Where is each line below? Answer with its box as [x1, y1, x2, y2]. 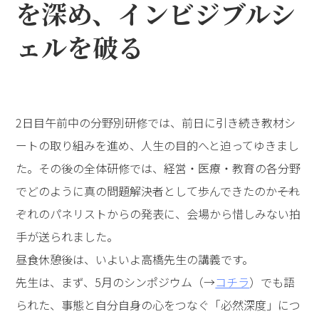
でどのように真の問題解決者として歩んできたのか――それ [16, 182, 300, 199]
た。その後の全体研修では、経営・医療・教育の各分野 [16, 159, 301, 177]
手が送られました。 [16, 227, 119, 245]
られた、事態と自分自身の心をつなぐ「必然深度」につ [16, 296, 301, 313]
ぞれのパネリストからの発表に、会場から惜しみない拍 [16, 204, 301, 222]
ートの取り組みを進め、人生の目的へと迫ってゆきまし [16, 136, 300, 154]
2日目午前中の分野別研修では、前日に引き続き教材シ [16, 113, 296, 131]
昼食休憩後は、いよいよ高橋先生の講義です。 [16, 250, 254, 268]
